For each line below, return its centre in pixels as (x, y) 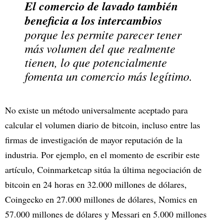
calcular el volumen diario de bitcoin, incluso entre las (103, 125)
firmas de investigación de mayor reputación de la (94, 139)
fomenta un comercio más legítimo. (109, 76)
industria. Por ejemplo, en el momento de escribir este (102, 154)
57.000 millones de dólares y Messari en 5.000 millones (106, 214)
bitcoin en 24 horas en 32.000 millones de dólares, (96, 184)
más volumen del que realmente (100, 48)
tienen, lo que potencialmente (96, 62)
